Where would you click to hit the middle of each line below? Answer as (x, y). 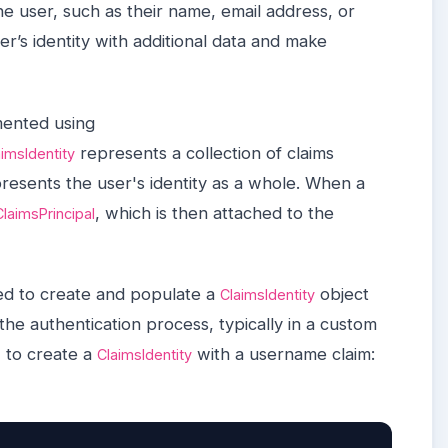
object (342, 294)
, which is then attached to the (214, 212)
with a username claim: (283, 354)
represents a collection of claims (204, 152)
